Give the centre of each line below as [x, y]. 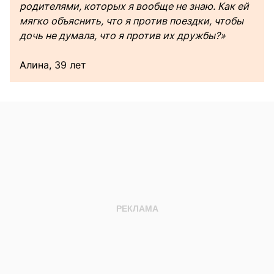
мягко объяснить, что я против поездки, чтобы [131, 21]
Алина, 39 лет [53, 65]
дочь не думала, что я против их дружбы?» [123, 36]
